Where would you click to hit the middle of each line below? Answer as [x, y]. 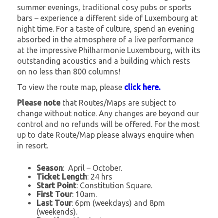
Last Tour [54, 203]
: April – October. [92, 168]
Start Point [56, 185]
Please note [39, 102]
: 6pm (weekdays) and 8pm [118, 203]
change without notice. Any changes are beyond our [108, 113]
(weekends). [57, 211]
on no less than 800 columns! [69, 71]
